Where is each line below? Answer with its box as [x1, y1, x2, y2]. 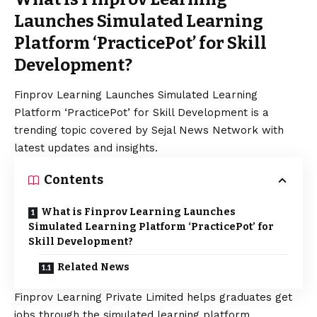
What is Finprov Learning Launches [41, 206, 236, 219]
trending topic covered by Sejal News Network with [14, 124, 284, 137]
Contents [44, 172, 103, 188]
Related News [57, 261, 129, 274]
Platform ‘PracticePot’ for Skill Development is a [14, 106, 269, 120]
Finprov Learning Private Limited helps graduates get [14, 291, 292, 304]
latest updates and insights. [14, 142, 158, 155]
